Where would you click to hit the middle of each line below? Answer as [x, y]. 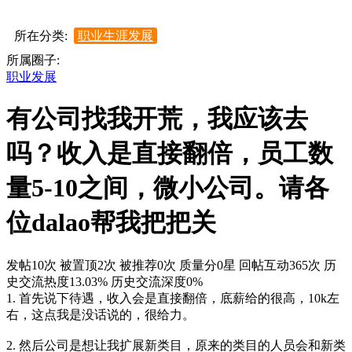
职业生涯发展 [115, 36]
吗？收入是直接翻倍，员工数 [170, 154]
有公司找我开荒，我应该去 [157, 119]
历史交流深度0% [157, 281]
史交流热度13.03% [57, 281]
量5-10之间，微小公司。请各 [168, 188]
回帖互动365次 [280, 265]
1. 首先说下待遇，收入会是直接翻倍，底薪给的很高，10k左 [173, 298]
